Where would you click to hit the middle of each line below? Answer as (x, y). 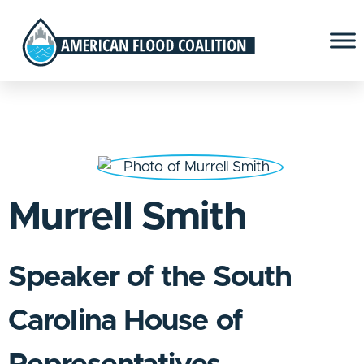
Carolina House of (126, 321)
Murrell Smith (127, 218)
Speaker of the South (150, 277)
